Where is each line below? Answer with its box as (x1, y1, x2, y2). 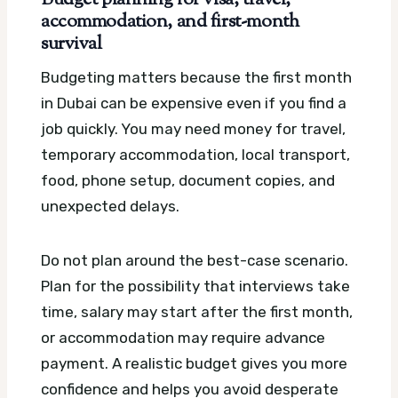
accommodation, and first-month (41, 8, 299, 36)
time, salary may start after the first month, (41, 303, 353, 322)
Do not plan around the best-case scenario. (41, 251, 348, 270)
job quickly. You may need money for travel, (41, 120, 346, 139)
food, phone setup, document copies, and (41, 171, 335, 190)
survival (41, 30, 102, 58)
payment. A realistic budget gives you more (41, 354, 347, 373)
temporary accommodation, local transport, (41, 146, 350, 164)
